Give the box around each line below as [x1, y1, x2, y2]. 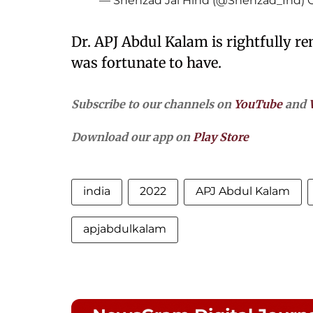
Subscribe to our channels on [71, 97, 234, 111]
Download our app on [71, 130, 193, 144]
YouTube [234, 97, 282, 111]
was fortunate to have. [71, 54, 221, 71]
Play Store [193, 130, 249, 144]
